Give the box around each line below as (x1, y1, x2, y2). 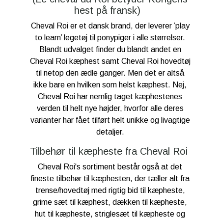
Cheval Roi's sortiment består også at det (38, 163, 182, 171)
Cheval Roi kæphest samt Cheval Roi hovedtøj (29, 57, 191, 66)
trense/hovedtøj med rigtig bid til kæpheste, (35, 186, 185, 195)
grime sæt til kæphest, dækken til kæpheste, (33, 198, 187, 207)
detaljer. (96, 128, 124, 137)
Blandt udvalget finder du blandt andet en (39, 45, 181, 54)
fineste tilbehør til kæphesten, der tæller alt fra (30, 174, 190, 183)
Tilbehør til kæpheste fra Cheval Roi (29, 146, 191, 157)
